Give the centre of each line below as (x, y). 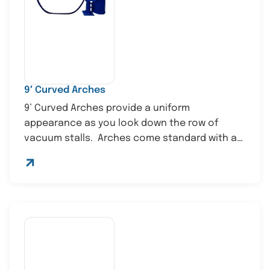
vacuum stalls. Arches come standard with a (130, 139)
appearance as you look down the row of (121, 124)
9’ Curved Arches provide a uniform (107, 108)
